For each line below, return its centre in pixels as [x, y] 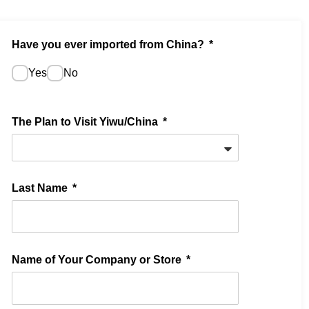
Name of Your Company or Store [98, 260]
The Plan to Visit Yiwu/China [87, 122]
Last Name [41, 188]
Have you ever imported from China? [110, 45]
